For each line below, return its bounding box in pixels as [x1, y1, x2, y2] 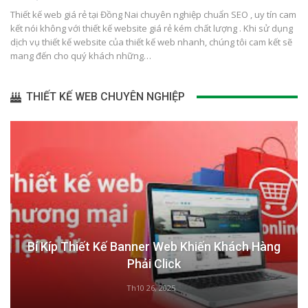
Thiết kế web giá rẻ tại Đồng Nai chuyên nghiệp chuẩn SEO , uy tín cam [10, 8, 296, 21]
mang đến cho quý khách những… [10, 49, 151, 63]
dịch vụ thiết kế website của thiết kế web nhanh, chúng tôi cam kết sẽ [10, 36, 292, 49]
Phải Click [127, 256, 181, 272]
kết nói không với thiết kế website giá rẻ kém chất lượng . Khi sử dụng [10, 22, 293, 35]
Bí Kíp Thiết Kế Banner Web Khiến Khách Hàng [27, 239, 280, 254]
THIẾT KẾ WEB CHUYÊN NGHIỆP [23, 90, 185, 104]
